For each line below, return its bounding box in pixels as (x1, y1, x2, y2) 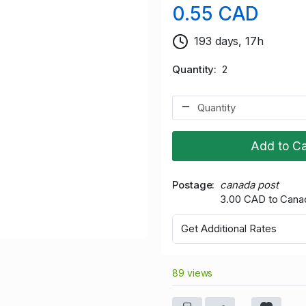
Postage (172, 178, 212, 191)
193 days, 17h (194, 33, 264, 48)
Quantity (172, 62, 214, 76)
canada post (220, 178, 279, 191)
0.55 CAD (172, 1, 260, 25)
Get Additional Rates (181, 222, 277, 236)
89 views (172, 266, 213, 279)
